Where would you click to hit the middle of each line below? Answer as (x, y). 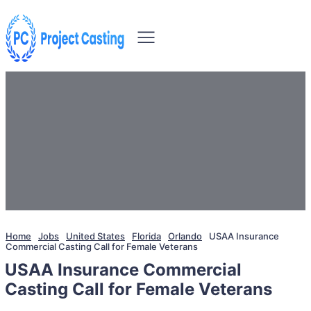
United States (95, 236)
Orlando (185, 236)
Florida (146, 236)
